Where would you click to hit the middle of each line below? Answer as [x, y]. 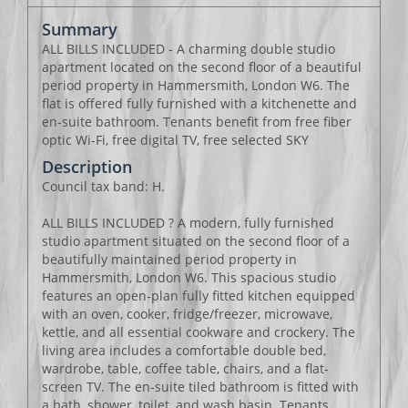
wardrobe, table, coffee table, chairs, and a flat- [185, 368]
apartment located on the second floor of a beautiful [202, 67]
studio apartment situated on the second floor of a [196, 241]
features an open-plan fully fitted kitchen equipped [199, 296]
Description [87, 167]
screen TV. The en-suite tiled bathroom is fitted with [200, 387]
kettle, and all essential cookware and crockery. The [199, 332]
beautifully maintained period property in [169, 259]
